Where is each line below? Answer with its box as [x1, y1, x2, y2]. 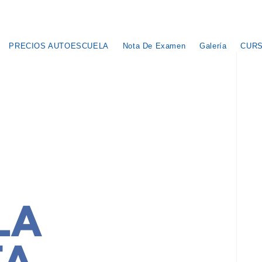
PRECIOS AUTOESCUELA [9, 42, 109, 50]
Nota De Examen [122, 42, 186, 50]
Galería [199, 42, 227, 50]
